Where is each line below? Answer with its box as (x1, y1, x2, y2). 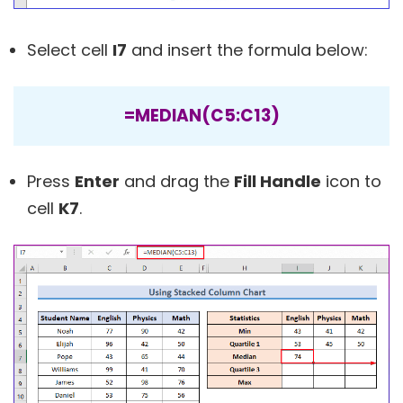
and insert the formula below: (127, 38, 368, 61)
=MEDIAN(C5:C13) (123, 103, 280, 128)
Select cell (27, 38, 112, 61)
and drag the (120, 169, 234, 193)
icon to (321, 169, 381, 193)
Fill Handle (234, 169, 321, 193)
